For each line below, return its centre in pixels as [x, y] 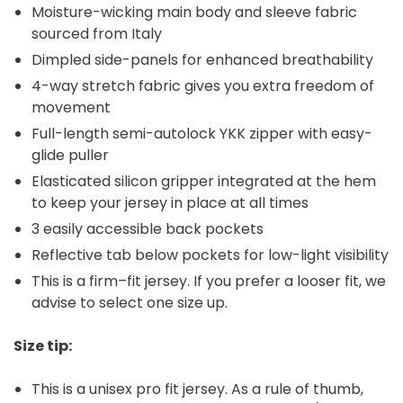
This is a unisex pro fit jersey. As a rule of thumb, [197, 390]
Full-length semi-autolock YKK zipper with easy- [202, 134]
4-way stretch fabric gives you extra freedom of [203, 86]
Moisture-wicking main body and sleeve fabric [194, 13]
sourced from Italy [99, 34]
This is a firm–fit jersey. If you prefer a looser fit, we [209, 282]
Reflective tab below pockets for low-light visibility [210, 255]
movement [75, 108]
